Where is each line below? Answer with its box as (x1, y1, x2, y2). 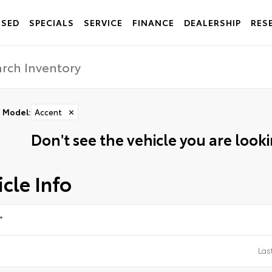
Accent (34, 106, 62, 117)
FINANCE (132, 16, 174, 29)
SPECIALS (29, 16, 74, 29)
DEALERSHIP (184, 16, 241, 29)
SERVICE (84, 16, 123, 29)
